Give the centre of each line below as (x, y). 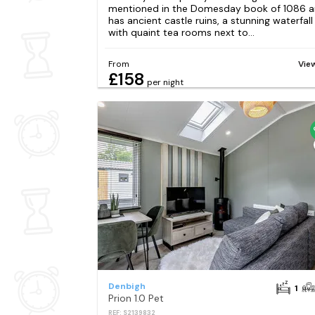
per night (165, 83)
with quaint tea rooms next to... (181, 32)
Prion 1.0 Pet (136, 298)
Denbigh (127, 287)
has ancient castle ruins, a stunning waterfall (210, 20)
